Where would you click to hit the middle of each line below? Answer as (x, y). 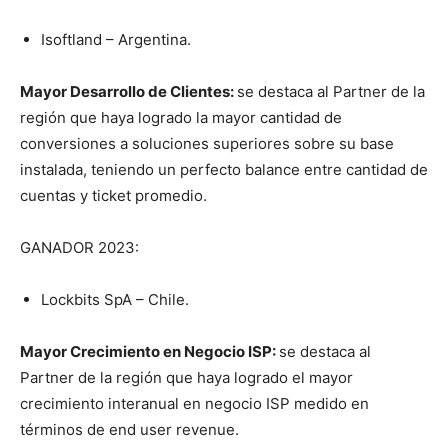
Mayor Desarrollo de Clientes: (128, 92)
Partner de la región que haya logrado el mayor (186, 378)
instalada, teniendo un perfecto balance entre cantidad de (224, 170)
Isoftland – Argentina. (116, 40)
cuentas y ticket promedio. (113, 196)
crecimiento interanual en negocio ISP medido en (194, 404)
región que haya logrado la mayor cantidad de (181, 118)
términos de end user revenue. (129, 430)
